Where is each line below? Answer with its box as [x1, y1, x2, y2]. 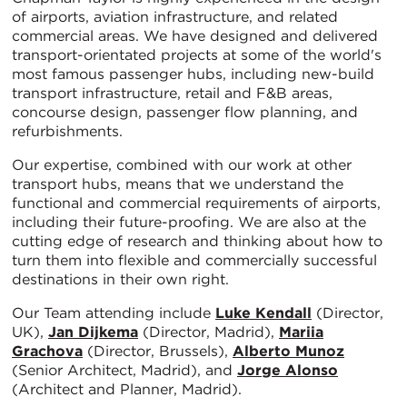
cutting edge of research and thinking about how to [12, 232, 382, 250]
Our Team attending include [12, 303, 215, 322]
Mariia [279, 323, 323, 341]
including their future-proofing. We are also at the [12, 213, 366, 231]
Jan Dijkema [48, 323, 138, 341]
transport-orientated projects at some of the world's [12, 45, 382, 64]
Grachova [12, 342, 83, 360]
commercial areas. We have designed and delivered [12, 26, 378, 45]
